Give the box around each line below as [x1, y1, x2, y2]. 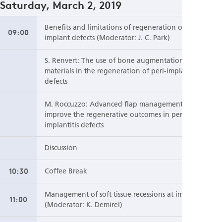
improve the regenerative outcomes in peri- [45, 110, 187, 119]
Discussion [45, 143, 77, 152]
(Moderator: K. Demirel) [45, 200, 122, 209]
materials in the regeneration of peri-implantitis [45, 66, 201, 75]
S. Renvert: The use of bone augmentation [45, 55, 184, 65]
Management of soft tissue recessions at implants [45, 189, 203, 199]
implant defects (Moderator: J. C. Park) [45, 33, 170, 42]
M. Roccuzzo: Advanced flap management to [45, 99, 192, 109]
